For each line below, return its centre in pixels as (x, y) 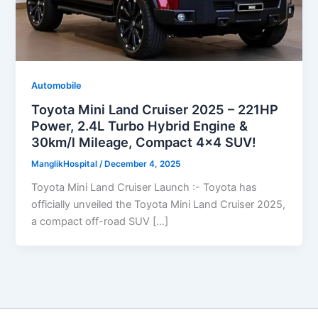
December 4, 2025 (143, 164)
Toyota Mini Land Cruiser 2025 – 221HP (155, 110)
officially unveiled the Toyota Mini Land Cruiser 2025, (159, 205)
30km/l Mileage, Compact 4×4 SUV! (144, 142)
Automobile (57, 85)
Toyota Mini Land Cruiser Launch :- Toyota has (144, 188)
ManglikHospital (66, 164)
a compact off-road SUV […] (100, 222)
